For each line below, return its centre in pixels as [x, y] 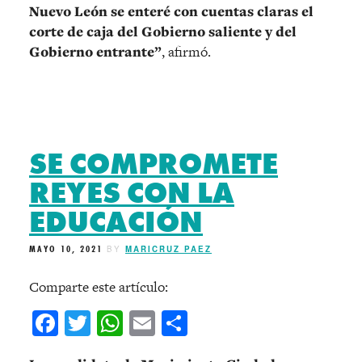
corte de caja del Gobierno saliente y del [163, 32]
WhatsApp [178, 323]
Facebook [109, 323]
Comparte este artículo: [99, 286]
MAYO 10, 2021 [66, 249]
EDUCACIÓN [116, 223]
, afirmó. [186, 52]
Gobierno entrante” [95, 52]
